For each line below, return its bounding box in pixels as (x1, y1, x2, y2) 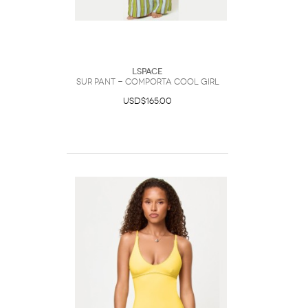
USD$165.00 (123, 96, 172, 106)
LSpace (132, 67, 163, 76)
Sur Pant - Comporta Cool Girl (76, 77, 219, 87)
